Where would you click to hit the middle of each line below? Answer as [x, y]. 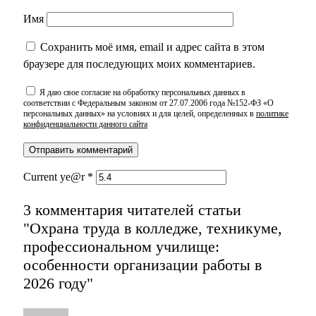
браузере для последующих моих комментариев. [139, 64]
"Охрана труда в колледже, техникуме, [153, 229]
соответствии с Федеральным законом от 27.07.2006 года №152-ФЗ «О [148, 103]
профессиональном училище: [121, 247]
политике [272, 114]
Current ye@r [55, 177]
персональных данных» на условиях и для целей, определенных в [140, 114]
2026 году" [58, 284]
